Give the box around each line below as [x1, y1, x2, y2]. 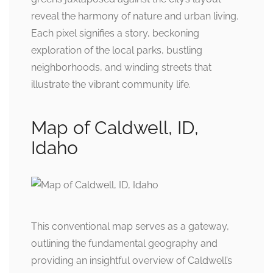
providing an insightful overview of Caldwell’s [31, 254, 232, 266]
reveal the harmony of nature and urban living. [31, 10, 238, 22]
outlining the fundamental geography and [31, 237, 218, 249]
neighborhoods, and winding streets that [31, 62, 211, 73]
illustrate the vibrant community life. [31, 79, 191, 90]
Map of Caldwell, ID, [31, 117, 199, 138]
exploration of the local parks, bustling [31, 44, 202, 56]
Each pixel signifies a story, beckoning [31, 27, 199, 39]
